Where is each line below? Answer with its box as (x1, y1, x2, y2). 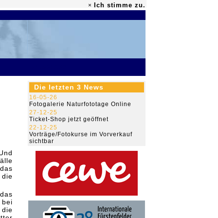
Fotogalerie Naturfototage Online (29, 101, 131, 108)
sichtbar (29, 138, 54, 145)
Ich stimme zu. (94, 1, 145, 9)
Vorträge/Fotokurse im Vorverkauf (29, 131, 132, 138)
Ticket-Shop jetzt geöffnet (29, 116, 109, 123)
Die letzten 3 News (34, 83, 104, 91)
